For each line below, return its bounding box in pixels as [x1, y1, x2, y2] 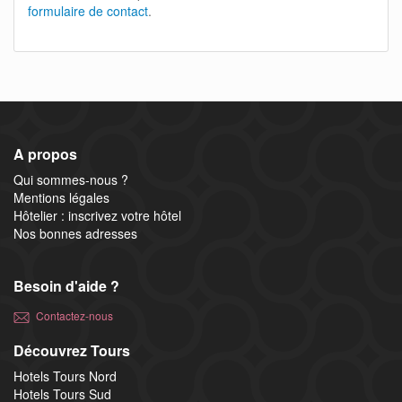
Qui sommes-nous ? [13, 170, 128, 188]
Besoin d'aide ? [13, 275, 119, 296]
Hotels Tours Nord [13, 367, 117, 385]
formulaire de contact [28, 2, 148, 20]
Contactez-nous [36, 308, 113, 323]
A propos [13, 144, 77, 164]
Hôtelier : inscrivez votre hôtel [13, 206, 181, 224]
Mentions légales [13, 188, 109, 206]
